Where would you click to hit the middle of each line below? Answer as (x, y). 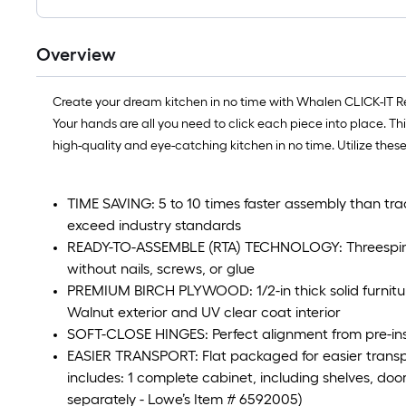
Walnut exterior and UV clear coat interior (204, 312)
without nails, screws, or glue (161, 268)
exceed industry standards (154, 225)
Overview (76, 54)
